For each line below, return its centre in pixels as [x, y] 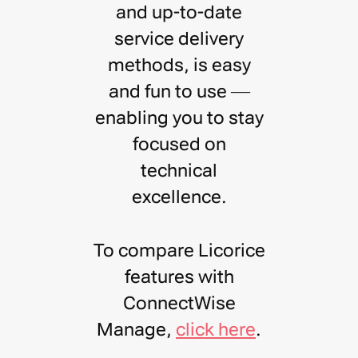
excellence [176, 197]
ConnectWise [179, 302]
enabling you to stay [179, 117]
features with [179, 276]
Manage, [136, 329]
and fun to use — [179, 91]
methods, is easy [179, 65]
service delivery [179, 38]
